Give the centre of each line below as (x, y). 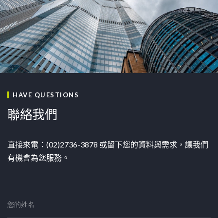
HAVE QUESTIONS (46, 95)
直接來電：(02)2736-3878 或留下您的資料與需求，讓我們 (108, 144)
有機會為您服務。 (38, 157)
